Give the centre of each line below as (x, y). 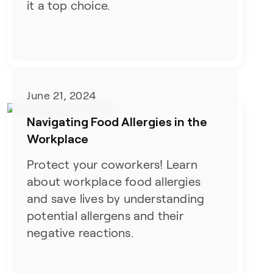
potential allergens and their (105, 215)
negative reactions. (80, 232)
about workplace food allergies (114, 181)
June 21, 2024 (62, 95)
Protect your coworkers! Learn (112, 164)
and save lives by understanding (116, 198)
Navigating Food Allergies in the (117, 121)
